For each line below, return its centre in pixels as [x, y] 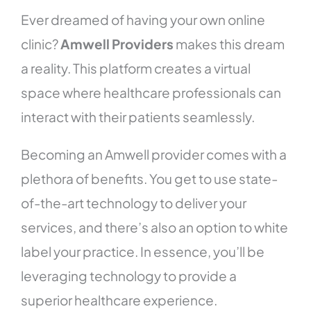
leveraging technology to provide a [129, 276]
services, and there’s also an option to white [155, 227]
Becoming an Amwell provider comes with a [154, 154]
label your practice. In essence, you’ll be [143, 252]
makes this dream [229, 44]
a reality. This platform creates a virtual [136, 68]
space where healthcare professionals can [151, 93]
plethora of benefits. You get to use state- [150, 179]
